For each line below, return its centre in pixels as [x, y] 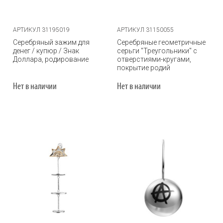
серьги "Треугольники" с [157, 51]
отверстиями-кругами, [154, 59]
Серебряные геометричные [161, 42]
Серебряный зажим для [51, 42]
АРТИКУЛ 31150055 [145, 30]
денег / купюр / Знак [46, 51]
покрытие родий [144, 68]
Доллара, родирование [51, 59]
